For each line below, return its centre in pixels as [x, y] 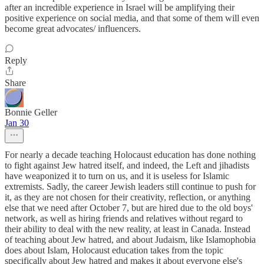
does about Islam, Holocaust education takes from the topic [114, 250]
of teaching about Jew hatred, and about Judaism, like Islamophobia [130, 240]
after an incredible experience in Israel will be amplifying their [120, 8]
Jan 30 [17, 123]
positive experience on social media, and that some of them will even [132, 18]
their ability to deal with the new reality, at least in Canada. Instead [128, 229]
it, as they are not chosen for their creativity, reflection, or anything [128, 197]
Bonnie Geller [31, 113]
